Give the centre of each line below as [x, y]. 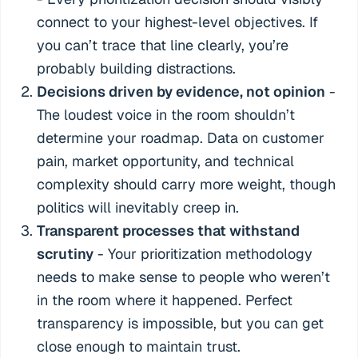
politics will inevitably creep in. [138, 208]
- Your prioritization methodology [203, 254]
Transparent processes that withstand [169, 231]
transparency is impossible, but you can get [181, 324]
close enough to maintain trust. [139, 347]
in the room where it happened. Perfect [165, 300]
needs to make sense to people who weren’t [184, 277]
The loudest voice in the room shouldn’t [166, 115]
